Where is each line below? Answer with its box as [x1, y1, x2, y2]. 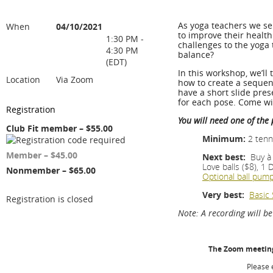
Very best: [202, 189, 244, 200]
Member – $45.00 [6, 149, 77, 161]
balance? [178, 49, 214, 60]
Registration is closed [6, 193, 93, 205]
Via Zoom [56, 74, 93, 85]
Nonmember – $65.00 [6, 165, 96, 176]
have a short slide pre [178, 87, 267, 98]
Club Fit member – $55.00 [6, 122, 113, 134]
